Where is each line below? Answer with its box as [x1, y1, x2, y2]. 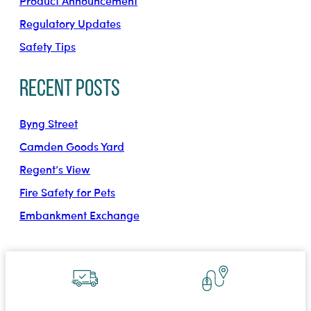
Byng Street [19, 115, 78, 131]
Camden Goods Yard [19, 137, 124, 154]
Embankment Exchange [19, 206, 140, 223]
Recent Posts [19, 77, 120, 102]
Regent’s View [19, 160, 90, 177]
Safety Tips [19, 37, 76, 54]
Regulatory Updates [19, 15, 121, 31]
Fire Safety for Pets [19, 183, 115, 200]
